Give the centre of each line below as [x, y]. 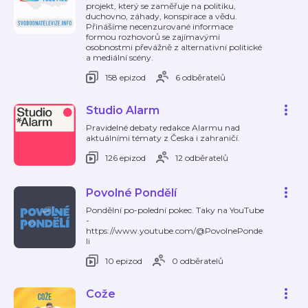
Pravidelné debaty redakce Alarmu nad [163, 128]
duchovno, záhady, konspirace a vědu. [162, 16]
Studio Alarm [123, 110]
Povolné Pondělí [131, 193]
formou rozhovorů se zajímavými [153, 37]
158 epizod [125, 77]
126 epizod [125, 157]
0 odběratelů [198, 261]
